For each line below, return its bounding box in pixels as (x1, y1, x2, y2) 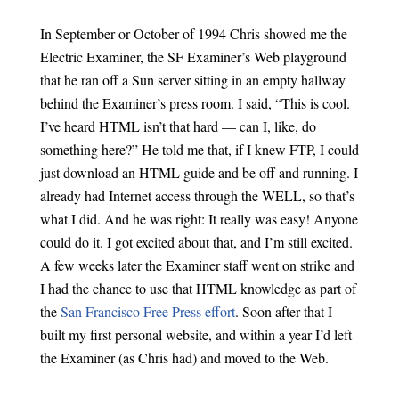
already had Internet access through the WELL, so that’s (39, 186, 354, 205)
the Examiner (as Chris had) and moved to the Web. (39, 348, 329, 367)
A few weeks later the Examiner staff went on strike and (39, 256, 354, 274)
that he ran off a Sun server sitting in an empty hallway (39, 70, 346, 89)
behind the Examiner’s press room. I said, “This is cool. (39, 94, 350, 112)
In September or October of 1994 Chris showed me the (39, 24, 347, 43)
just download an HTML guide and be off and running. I (39, 163, 358, 182)
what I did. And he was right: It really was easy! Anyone (39, 209, 358, 228)
